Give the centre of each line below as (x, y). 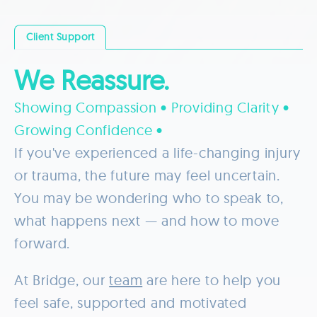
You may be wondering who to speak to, (149, 197)
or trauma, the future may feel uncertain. (147, 175)
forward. (42, 243)
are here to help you (212, 279)
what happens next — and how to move (147, 220)
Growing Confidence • (88, 129)
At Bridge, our (62, 279)
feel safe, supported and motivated (131, 302)
